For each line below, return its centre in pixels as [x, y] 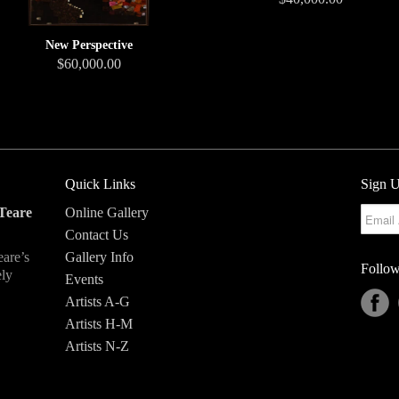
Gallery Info [99, 257]
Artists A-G [98, 301]
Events [84, 279]
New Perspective [89, 45]
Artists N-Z [97, 346]
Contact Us [97, 235]
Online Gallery [107, 212]
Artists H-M [99, 324]
